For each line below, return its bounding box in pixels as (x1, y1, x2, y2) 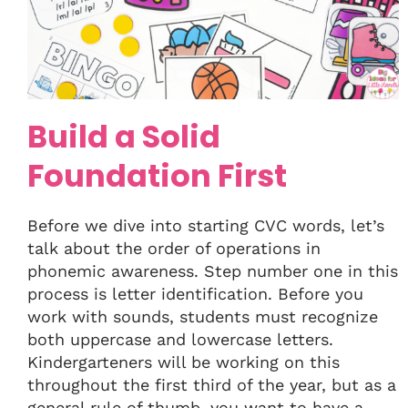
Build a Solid (27, 116, 220, 159)
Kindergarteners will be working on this (27, 352, 340, 372)
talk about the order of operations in (27, 239, 321, 259)
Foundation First (27, 155, 287, 199)
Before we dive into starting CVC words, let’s (27, 216, 384, 236)
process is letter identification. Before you (27, 284, 363, 304)
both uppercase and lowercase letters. (27, 330, 333, 350)
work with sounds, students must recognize (27, 307, 378, 327)
